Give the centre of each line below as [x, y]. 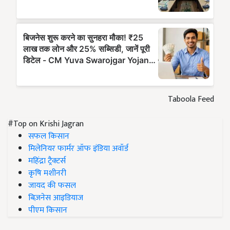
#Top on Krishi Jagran [46, 124]
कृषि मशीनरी [47, 174]
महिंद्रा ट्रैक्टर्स [47, 161]
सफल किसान [49, 137]
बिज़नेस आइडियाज [56, 198]
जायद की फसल [52, 186]
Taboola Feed [191, 100]
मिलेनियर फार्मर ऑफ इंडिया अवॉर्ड [78, 149]
